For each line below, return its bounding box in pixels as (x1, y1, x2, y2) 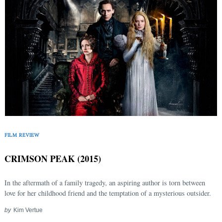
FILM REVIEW (4, 131, 40, 138)
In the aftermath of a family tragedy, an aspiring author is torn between (4, 178, 205, 188)
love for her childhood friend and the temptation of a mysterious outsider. (4, 188, 211, 198)
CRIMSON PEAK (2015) (4, 152, 101, 166)
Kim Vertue (13, 207, 43, 214)
